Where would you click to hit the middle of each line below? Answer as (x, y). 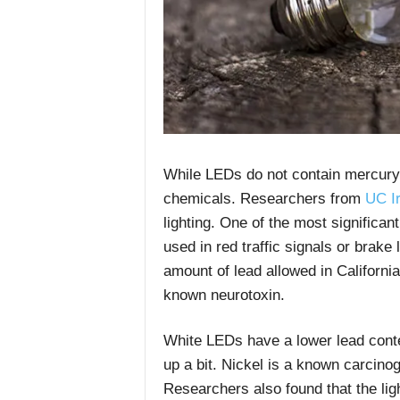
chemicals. (201, 199)
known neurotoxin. (224, 296)
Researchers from (302, 199)
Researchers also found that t (262, 389)
